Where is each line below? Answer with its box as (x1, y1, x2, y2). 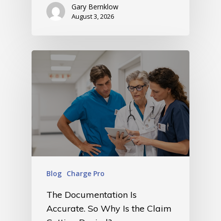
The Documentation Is (46, 188, 137, 200)
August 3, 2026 (72, 11, 114, 21)
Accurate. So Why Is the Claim (46, 202, 172, 214)
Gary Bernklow (72, 1, 118, 11)
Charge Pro (67, 168, 105, 178)
